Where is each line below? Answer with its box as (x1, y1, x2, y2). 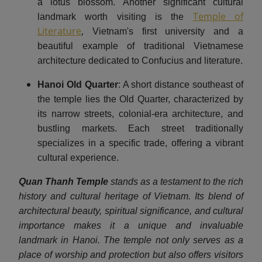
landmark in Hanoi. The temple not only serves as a (19, 235, 243, 246)
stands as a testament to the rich (108, 177, 243, 187)
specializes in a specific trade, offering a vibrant (37, 138, 243, 149)
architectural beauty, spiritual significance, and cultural (19, 206, 243, 216)
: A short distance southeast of (118, 80, 244, 90)
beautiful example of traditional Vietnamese (37, 41, 243, 51)
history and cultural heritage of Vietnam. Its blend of (19, 191, 243, 202)
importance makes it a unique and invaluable (19, 220, 243, 231)
